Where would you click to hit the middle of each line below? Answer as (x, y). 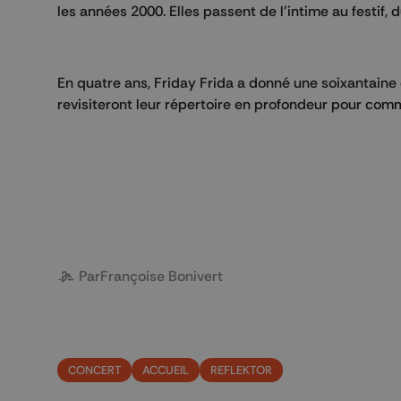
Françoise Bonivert (162, 276)
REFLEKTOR (241, 370)
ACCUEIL (166, 370)
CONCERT (94, 370)
